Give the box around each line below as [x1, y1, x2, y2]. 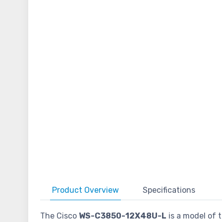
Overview [84, 185, 119, 195]
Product [52, 185, 84, 195]
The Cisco [40, 211, 79, 221]
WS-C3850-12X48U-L [79, 211, 166, 221]
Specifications [143, 185, 195, 195]
